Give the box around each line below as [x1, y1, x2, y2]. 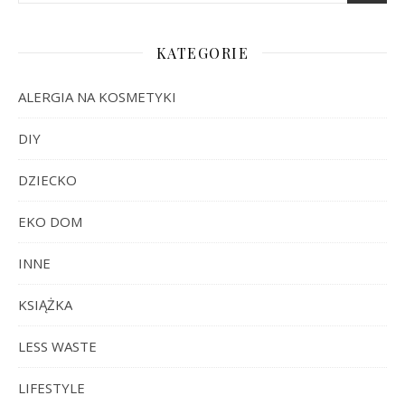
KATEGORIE [155, 42, 250, 62]
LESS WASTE [18, 336, 97, 355]
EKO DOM [18, 212, 82, 231]
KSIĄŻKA [18, 295, 72, 314]
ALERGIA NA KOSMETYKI [18, 87, 176, 106]
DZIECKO [18, 170, 77, 189]
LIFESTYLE [18, 378, 85, 397]
